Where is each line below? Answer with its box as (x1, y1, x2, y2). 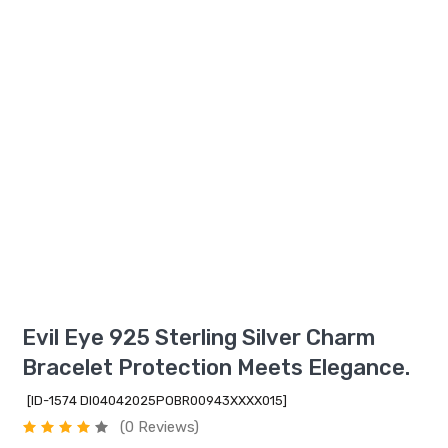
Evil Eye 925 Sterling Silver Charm (22, 323, 375, 351)
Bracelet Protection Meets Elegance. (22, 353, 410, 381)
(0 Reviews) (120, 417, 199, 436)
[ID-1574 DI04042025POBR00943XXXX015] (27, 392, 287, 408)
